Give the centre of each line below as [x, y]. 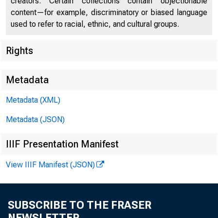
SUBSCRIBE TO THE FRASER [80, 205]
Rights [19, 51]
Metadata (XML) [33, 100]
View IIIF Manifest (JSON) [50, 165]
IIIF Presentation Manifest [62, 144]
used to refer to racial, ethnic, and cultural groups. [95, 24]
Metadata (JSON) [35, 119]
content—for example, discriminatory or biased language [109, 12]
